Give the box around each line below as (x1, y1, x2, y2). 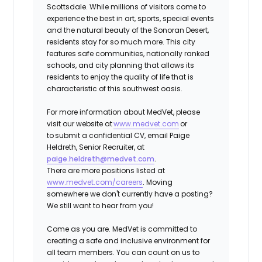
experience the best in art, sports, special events (47, 13, 215, 23)
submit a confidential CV (55, 130, 145, 140)
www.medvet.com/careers (47, 177, 143, 187)
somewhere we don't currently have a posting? (47, 188, 213, 199)
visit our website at (47, 118, 113, 129)
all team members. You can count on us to (47, 247, 200, 257)
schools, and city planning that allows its (47, 60, 195, 70)
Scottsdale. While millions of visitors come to (47, 1, 206, 12)
